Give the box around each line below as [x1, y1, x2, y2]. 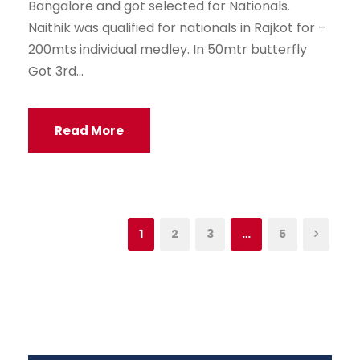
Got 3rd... [28, 62, 84, 81]
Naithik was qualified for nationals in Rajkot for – [28, 18, 326, 38]
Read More [55, 122, 124, 140]
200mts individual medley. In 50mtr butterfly [28, 40, 307, 59]
